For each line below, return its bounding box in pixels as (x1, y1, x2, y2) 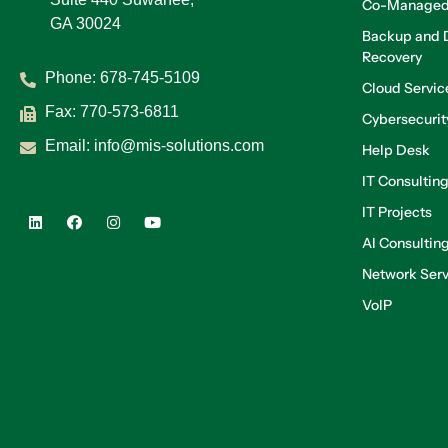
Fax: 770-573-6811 (45, 102, 179, 120)
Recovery (362, 47, 422, 66)
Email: (45, 136, 94, 154)
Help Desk (362, 140, 430, 159)
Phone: (45, 68, 100, 86)
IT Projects (362, 202, 432, 221)
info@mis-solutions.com (94, 136, 264, 154)
